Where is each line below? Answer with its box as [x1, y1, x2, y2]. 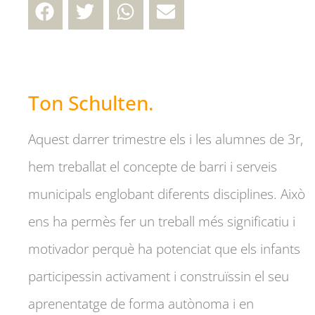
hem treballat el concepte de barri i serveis [28, 157, 277, 176]
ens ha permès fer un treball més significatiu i [28, 212, 295, 231]
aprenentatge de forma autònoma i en [28, 294, 254, 313]
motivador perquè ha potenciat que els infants [28, 239, 300, 258]
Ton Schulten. [28, 89, 154, 116]
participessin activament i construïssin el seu [28, 266, 289, 285]
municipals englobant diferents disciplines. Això [28, 184, 305, 203]
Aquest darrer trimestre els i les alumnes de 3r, [28, 129, 303, 148]
